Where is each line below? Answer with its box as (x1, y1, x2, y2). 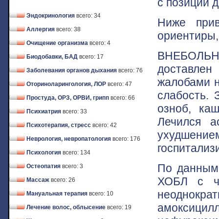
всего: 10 (89, 190, 113, 197)
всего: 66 (110, 94, 135, 101)
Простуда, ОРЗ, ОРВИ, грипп (26, 94, 109, 101)
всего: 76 (118, 67, 143, 74)
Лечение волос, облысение (26, 204, 106, 211)
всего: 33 (63, 108, 87, 115)
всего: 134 (63, 149, 90, 156)
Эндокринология (26, 12, 75, 19)
